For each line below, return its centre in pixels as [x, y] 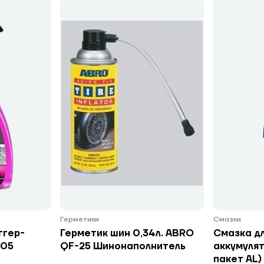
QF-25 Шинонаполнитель [123, 246]
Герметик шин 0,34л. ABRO [127, 233]
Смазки [227, 220]
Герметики [79, 220]
